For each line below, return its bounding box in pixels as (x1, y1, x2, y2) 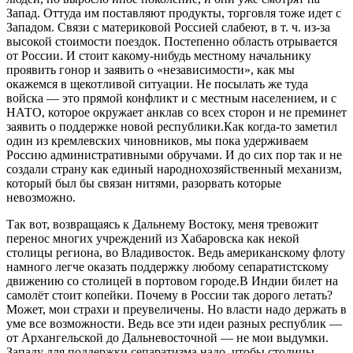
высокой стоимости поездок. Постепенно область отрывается (6, 34, 337, 48)
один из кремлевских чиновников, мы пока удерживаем (6, 133, 308, 147)
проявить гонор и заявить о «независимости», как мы (6, 62, 295, 76)
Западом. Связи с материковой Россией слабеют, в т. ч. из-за (6, 20, 330, 34)
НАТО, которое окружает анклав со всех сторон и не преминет (6, 105, 347, 119)
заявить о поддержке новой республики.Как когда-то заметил (6, 119, 337, 133)
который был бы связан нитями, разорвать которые (6, 176, 281, 190)
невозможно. (6, 190, 76, 204)
